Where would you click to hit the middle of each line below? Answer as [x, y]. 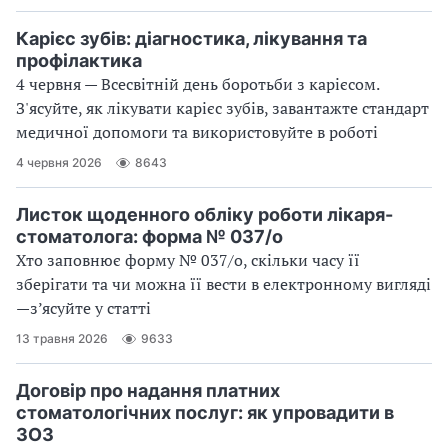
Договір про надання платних [148, 390]
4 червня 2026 [59, 163]
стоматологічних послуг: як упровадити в [205, 412]
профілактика [79, 60]
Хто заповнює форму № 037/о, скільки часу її [188, 259]
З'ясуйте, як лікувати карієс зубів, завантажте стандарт [222, 107]
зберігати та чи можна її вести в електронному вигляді [223, 283]
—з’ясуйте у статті [83, 307]
